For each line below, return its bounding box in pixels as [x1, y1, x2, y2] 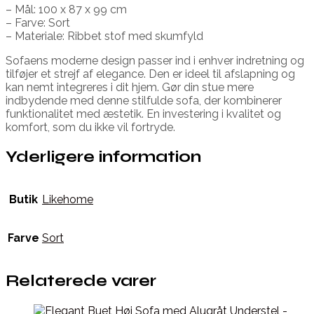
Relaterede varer [6, 271, 156, 291]
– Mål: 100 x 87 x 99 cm [6, 2, 127, 16]
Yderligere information [6, 146, 201, 166]
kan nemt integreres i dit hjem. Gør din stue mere [6, 80, 254, 94]
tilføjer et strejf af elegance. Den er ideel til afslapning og [6, 67, 295, 81]
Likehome [42, 193, 93, 207]
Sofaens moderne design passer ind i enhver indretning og [6, 53, 304, 67]
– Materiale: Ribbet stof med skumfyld [6, 29, 203, 43]
